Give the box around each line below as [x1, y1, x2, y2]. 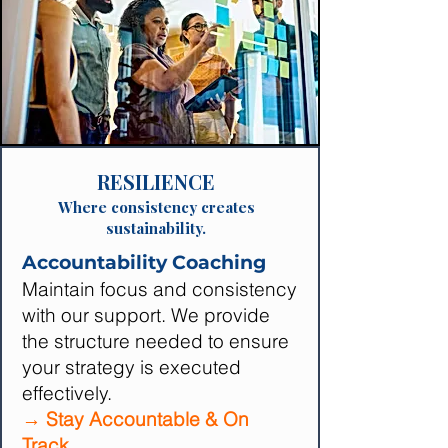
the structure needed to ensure [22, 329, 289, 353]
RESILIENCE [97, 168, 215, 195]
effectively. [22, 381, 112, 405]
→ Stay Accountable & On [22, 407, 249, 431]
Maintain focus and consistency [22, 277, 297, 301]
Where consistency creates [57, 197, 255, 217]
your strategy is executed [22, 355, 241, 379]
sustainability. [106, 218, 206, 238]
